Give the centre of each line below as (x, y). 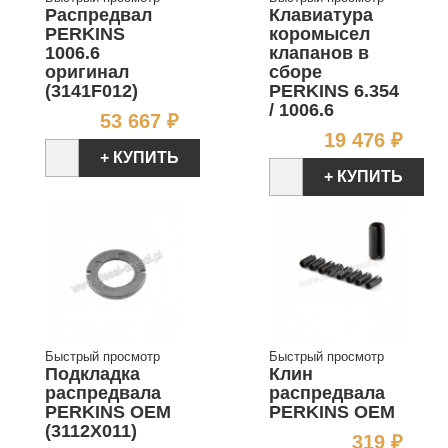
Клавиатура (321, 14)
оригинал (87, 71)
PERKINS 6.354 (334, 90)
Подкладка (92, 374)
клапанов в (319, 52)
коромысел (319, 33)
